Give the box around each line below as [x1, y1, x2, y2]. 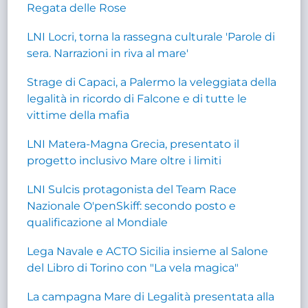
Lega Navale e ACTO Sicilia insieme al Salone [27, 244, 269, 258]
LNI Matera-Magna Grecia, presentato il [27, 137, 240, 151]
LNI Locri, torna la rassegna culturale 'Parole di [27, 30, 276, 43]
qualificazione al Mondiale [27, 215, 168, 229]
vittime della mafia [27, 108, 130, 122]
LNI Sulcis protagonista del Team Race [27, 182, 237, 196]
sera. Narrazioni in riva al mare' [27, 46, 189, 60]
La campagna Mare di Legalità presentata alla [27, 289, 275, 303]
